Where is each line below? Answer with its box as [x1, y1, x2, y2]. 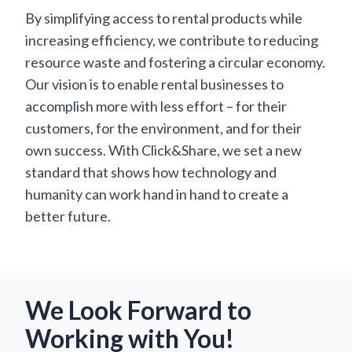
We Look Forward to [25, 295, 251, 326]
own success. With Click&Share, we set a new [25, 141, 302, 159]
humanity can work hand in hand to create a [25, 185, 288, 203]
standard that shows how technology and [25, 163, 277, 181]
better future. [25, 207, 111, 225]
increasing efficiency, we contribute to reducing [25, 31, 318, 49]
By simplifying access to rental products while [25, 9, 302, 27]
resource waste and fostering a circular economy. [25, 53, 325, 71]
